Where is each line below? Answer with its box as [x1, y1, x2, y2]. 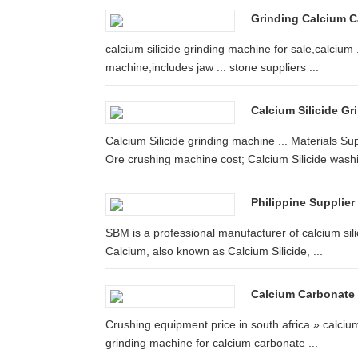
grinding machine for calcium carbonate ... [105, 336, 318, 349]
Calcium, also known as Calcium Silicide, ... [105, 245, 323, 257]
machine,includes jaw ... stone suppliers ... [105, 61, 319, 74]
